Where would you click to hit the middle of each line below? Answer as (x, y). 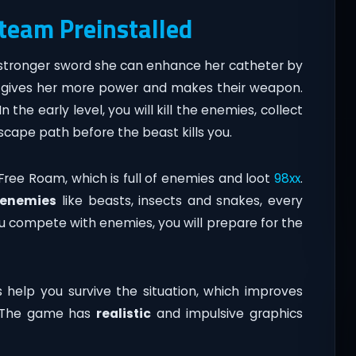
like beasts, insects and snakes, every (180, 201)
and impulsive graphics (227, 314)
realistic (124, 314)
